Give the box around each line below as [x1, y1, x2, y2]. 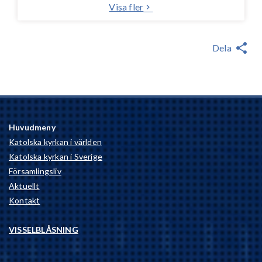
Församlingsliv [9, 166, 61, 177]
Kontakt [9, 195, 40, 206]
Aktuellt [9, 181, 40, 191]
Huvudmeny [9, 122, 56, 133]
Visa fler [109, 1, 144, 13]
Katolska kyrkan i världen [9, 137, 102, 147]
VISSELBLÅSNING [9, 225, 78, 235]
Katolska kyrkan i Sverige [9, 151, 102, 162]
